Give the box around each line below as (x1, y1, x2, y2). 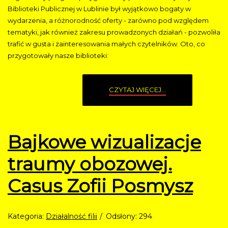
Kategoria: (8, 212, 46, 221)
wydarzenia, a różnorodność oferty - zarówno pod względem (8, 16, 209, 25)
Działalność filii (46, 212, 97, 221)
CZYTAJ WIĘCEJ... (109, 85, 166, 94)
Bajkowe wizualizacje (8, 131, 201, 154)
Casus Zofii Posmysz (8, 175, 193, 197)
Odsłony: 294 (106, 212, 152, 221)
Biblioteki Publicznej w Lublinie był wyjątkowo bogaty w (8, 5, 191, 13)
